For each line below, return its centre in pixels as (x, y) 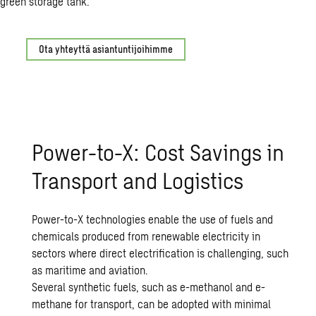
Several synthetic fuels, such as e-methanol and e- (149, 287)
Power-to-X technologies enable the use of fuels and (153, 219)
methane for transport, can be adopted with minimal (152, 304)
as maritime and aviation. (90, 270)
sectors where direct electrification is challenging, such (160, 253)
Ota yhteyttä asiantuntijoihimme (106, 49)
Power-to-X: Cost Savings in (158, 152)
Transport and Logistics (138, 180)
